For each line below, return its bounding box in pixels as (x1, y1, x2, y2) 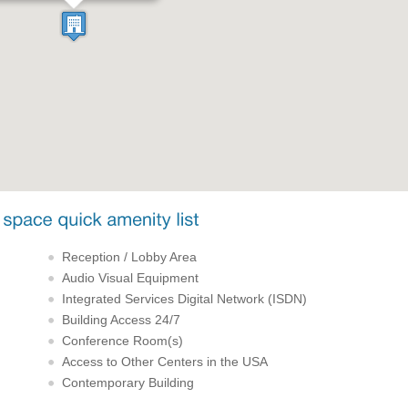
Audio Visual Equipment (62, 270, 199, 285)
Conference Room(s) (62, 332, 184, 348)
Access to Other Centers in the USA (62, 353, 269, 369)
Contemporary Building (62, 374, 195, 390)
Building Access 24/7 (62, 311, 181, 327)
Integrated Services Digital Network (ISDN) (62, 291, 308, 306)
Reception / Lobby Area (62, 249, 198, 264)
